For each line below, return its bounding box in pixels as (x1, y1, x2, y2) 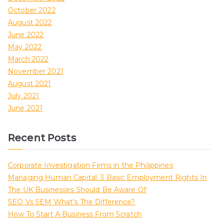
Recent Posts (8, 132, 76, 144)
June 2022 (8, 30, 44, 40)
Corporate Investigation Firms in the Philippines (8, 161, 173, 170)
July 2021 (8, 91, 40, 101)
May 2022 (8, 43, 42, 52)
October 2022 (8, 6, 56, 15)
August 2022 (8, 18, 52, 27)
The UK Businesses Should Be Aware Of (8, 185, 147, 195)
